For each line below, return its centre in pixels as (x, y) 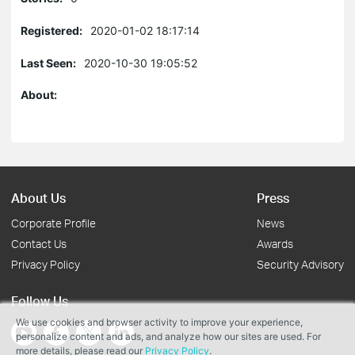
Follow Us (40, 301)
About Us (38, 198)
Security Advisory (300, 264)
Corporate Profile (53, 223)
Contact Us (39, 244)
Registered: (52, 31)
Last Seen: (48, 63)
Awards (275, 244)
